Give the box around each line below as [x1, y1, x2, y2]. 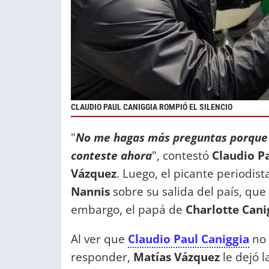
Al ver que [71, 231, 128, 247]
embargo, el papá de [71, 201, 186, 218]
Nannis [71, 183, 110, 200]
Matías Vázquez [133, 249, 220, 265]
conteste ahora [71, 147, 152, 164]
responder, [71, 249, 133, 265]
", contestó [152, 147, 212, 164]
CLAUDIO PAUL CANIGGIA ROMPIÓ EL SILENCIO [71, 101, 232, 112]
